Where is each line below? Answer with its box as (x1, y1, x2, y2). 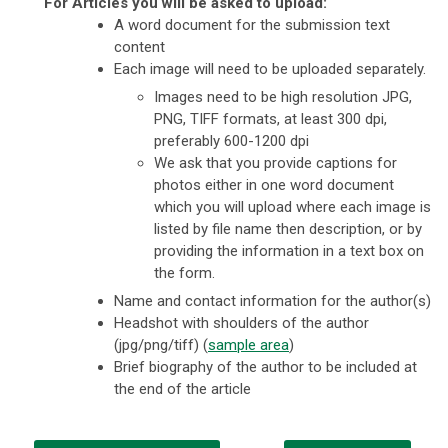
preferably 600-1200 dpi (154, 131, 309, 150)
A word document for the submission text (114, 15, 390, 34)
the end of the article (114, 379, 251, 398)
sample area (208, 335, 289, 354)
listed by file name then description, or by (154, 219, 422, 238)
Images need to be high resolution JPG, (154, 87, 412, 106)
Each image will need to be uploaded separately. (114, 59, 434, 78)
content (114, 37, 169, 56)
